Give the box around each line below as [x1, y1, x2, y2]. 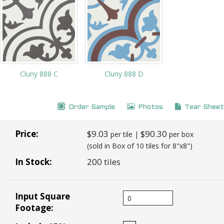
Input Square [15, 190, 70, 202]
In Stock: [15, 156, 52, 168]
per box [168, 129, 193, 139]
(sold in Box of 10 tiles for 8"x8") [86, 141, 192, 151]
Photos [138, 104, 163, 111]
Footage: [15, 202, 53, 214]
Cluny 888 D [104, 69, 143, 79]
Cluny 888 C [19, 69, 58, 79]
